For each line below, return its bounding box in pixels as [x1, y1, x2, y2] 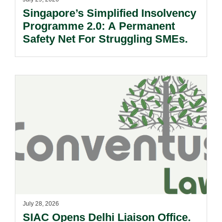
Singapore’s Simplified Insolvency [23, 7, 196, 19]
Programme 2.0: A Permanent [23, 20, 175, 32]
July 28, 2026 [23, 200, 59, 207]
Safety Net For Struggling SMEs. [23, 33, 188, 45]
